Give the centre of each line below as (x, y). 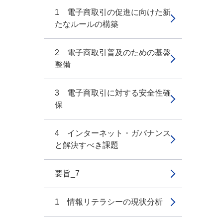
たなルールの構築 (87, 24)
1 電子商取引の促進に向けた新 (113, 12)
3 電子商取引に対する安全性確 (113, 93)
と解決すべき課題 (87, 145)
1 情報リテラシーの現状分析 (109, 202)
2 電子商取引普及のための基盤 (113, 53)
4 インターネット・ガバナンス (113, 133)
